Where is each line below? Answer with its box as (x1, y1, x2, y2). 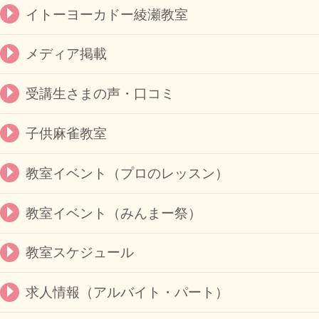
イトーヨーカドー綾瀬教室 (25, 6, 188, 22)
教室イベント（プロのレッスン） (25, 165, 229, 181)
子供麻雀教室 (25, 126, 107, 142)
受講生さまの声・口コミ (25, 86, 174, 102)
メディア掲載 (25, 46, 107, 62)
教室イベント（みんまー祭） (25, 205, 202, 221)
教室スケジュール (25, 245, 134, 261)
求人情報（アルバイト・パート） (25, 285, 229, 300)
